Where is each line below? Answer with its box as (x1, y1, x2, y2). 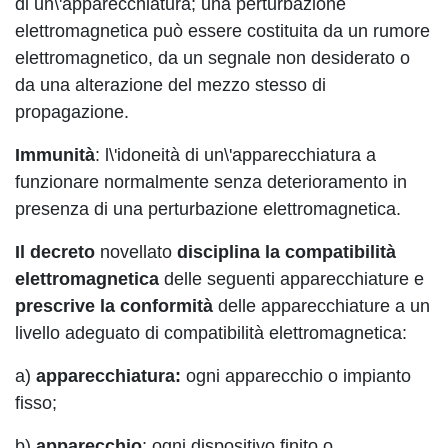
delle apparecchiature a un (213, 296, 430, 316)
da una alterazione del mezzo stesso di (15, 75, 326, 95)
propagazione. (15, 102, 129, 122)
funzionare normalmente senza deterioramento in (15, 172, 407, 192)
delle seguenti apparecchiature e (159, 269, 424, 289)
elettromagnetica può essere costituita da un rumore (15, 21, 430, 41)
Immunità (15, 145, 95, 165)
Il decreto (15, 242, 95, 262)
